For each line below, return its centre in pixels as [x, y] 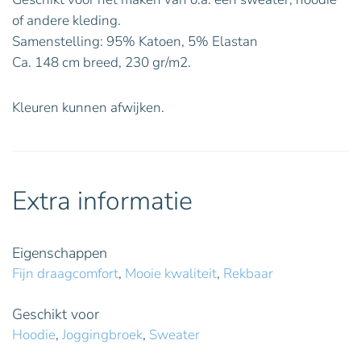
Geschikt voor [56, 315]
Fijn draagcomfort [65, 274]
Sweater [174, 335]
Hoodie [34, 335]
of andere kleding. [66, 21]
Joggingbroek [102, 335]
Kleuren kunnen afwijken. [88, 108]
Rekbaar [248, 274]
